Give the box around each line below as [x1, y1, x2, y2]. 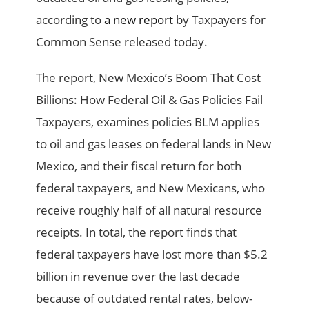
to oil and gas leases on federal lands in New [36, 136, 272, 152]
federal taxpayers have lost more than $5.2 [36, 246, 268, 263]
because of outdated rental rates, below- [36, 290, 253, 307]
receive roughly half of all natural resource [36, 202, 263, 219]
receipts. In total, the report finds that [36, 224, 237, 241]
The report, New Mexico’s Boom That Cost [36, 70, 261, 86]
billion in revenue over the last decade [36, 268, 241, 285]
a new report [104, 12, 174, 28]
